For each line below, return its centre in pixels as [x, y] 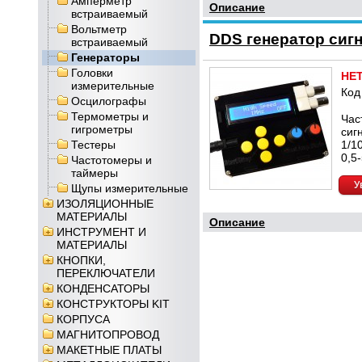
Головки [92, 73]
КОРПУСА [83, 319]
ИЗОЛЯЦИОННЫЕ [105, 204]
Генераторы [105, 57]
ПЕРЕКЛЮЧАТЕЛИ [106, 273]
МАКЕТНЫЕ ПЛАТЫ [109, 350]
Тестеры [93, 145]
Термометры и [110, 116]
